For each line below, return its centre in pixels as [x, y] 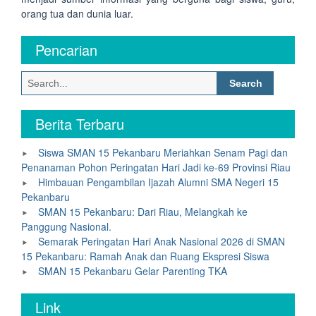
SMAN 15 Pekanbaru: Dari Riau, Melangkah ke [143, 212]
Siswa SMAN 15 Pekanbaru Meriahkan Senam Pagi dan [163, 152]
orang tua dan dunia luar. [77, 13]
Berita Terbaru [80, 124]
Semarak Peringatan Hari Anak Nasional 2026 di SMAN [162, 241]
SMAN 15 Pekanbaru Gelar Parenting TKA [133, 271]
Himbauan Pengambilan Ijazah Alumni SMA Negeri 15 [158, 182]
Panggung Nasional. [66, 226]
